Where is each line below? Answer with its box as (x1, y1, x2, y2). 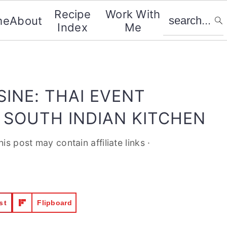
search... (162, 6, 209, 19)
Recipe (54, 8, 91, 21)
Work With (105, 8, 161, 21)
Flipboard (37, 199, 72, 207)
